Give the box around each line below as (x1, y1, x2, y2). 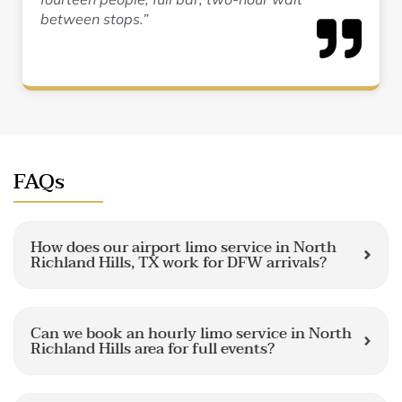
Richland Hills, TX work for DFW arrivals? (31, 249, 327, 275)
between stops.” (40, 10, 148, 28)
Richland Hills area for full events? (31, 336, 275, 362)
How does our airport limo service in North (31, 234, 336, 260)
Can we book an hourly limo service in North (31, 320, 352, 346)
